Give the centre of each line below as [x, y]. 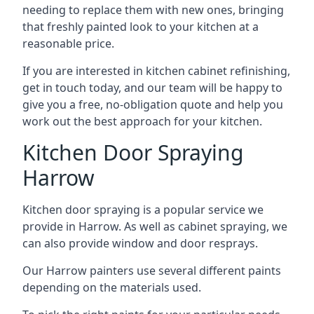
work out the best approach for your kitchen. [142, 121]
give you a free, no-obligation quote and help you [153, 104]
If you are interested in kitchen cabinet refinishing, [156, 71]
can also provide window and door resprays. [140, 243]
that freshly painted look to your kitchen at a [141, 27]
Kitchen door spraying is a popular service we [143, 210]
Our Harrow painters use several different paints [152, 271]
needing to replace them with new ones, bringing [153, 10]
